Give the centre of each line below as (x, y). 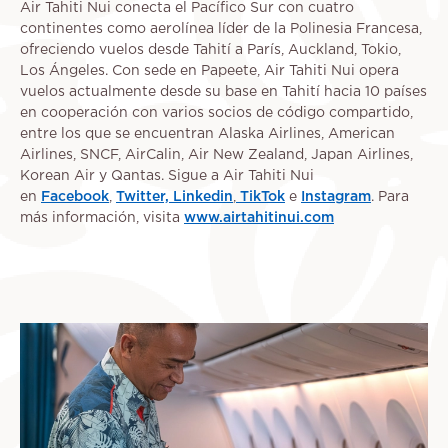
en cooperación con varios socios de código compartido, (216, 113)
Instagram (336, 197)
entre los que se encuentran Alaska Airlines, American (207, 134)
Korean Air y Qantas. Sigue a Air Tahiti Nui (167, 176)
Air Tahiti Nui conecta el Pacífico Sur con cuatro (187, 8)
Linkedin (203, 197)
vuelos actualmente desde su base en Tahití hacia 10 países (223, 92)
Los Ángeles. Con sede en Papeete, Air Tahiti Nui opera (209, 71)
